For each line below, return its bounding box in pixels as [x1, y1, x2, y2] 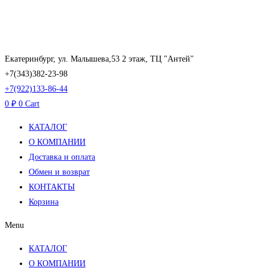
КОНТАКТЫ [29, 182, 75, 191]
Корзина [29, 197, 59, 206]
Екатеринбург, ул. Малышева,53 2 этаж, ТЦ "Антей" [5, 54, 194, 63]
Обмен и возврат [29, 167, 90, 176]
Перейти [4, 7, 35, 16]
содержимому [4, 37, 54, 46]
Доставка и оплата [29, 153, 95, 162]
